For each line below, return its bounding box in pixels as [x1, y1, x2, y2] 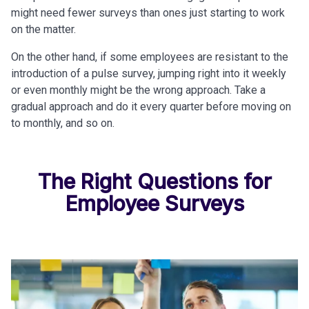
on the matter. [11, 22, 79, 36]
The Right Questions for [37, 168, 272, 194]
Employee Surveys [65, 190, 244, 216]
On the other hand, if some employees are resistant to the [11, 50, 288, 63]
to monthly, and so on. [11, 116, 114, 130]
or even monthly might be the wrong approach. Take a [11, 83, 266, 97]
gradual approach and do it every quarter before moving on [11, 99, 291, 113]
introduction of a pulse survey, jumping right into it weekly [11, 66, 286, 80]
